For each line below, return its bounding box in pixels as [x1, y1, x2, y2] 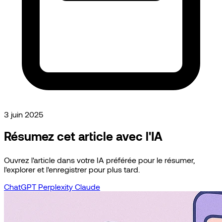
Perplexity [38, 181, 75, 191]
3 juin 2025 [4, 109, 43, 119]
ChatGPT [4, 181, 38, 191]
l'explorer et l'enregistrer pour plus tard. [4, 164, 140, 174]
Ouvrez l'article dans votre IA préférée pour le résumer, [4, 155, 195, 165]
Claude [75, 181, 100, 191]
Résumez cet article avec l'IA [4, 128, 163, 143]
